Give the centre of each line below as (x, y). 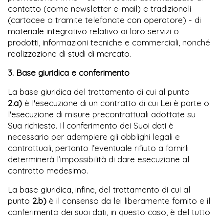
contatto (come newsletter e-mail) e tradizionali (99, 8)
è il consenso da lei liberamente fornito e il (128, 200)
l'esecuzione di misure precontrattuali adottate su (102, 114)
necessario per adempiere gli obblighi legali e (94, 136)
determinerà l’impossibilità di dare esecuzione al (99, 159)
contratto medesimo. (48, 170)
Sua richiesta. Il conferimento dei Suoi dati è (91, 125)
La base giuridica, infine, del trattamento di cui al (99, 189)
